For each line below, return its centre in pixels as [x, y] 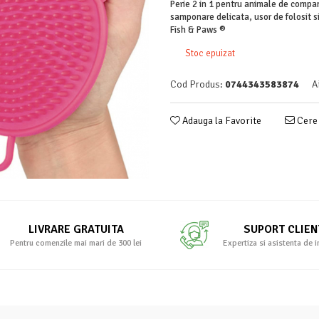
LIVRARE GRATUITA [76, 229]
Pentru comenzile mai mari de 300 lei [76, 243]
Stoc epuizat [209, 53]
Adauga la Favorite [221, 120]
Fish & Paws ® [198, 30]
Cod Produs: [197, 84]
